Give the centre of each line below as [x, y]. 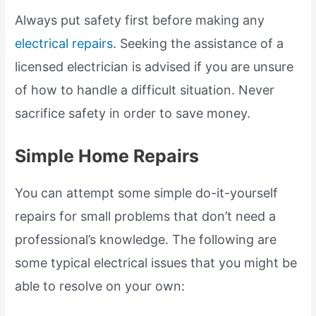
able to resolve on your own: [100, 286]
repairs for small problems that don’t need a [146, 217]
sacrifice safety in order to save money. [133, 113]
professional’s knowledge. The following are [146, 240]
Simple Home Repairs [107, 156]
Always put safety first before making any [140, 20]
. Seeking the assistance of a [199, 43]
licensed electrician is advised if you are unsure [154, 66]
